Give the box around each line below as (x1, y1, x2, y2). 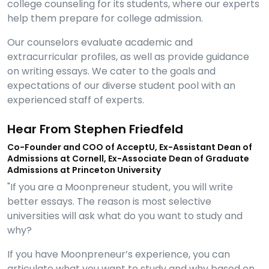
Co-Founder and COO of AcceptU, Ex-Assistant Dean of (7, 141, 252, 153)
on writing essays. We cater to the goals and (7, 64, 216, 78)
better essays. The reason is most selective (7, 194, 211, 208)
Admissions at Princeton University (7, 163, 161, 176)
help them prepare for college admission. (7, 11, 203, 25)
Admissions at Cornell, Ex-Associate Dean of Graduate (7, 152, 249, 165)
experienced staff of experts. (7, 92, 144, 107)
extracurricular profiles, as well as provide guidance (7, 49, 249, 64)
